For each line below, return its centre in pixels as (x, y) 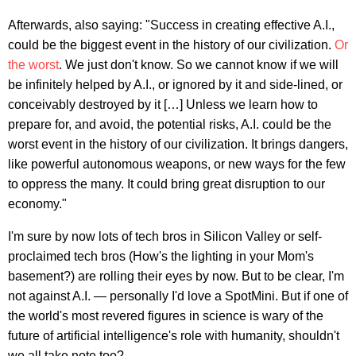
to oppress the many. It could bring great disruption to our (166, 184)
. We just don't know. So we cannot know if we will (199, 65)
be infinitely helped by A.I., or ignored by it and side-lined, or (175, 85)
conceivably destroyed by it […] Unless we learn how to (163, 105)
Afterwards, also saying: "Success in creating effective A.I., (171, 25)
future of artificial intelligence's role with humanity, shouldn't (174, 336)
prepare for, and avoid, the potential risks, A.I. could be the (170, 125)
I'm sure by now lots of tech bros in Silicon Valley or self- (165, 237)
